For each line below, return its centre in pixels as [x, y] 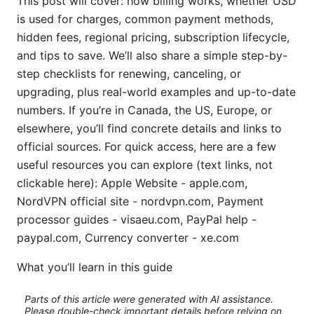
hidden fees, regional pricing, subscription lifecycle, [153, 37]
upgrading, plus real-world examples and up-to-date [156, 91]
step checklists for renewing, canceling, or [129, 73]
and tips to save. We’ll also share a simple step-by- [152, 55]
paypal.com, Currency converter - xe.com [128, 237]
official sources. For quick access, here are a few [146, 146]
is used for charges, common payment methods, [145, 19]
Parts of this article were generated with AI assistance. [149, 299]
